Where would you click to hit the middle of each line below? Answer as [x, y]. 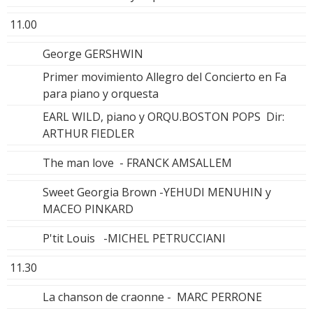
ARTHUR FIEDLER [88, 133]
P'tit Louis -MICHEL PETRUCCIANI [134, 238]
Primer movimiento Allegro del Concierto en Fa [165, 77]
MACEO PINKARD [88, 209]
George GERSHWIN [93, 53]
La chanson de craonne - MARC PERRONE [152, 297]
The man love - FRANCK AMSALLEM [137, 162]
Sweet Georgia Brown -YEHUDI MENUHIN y [157, 192]
